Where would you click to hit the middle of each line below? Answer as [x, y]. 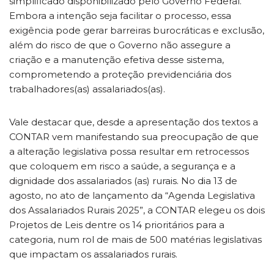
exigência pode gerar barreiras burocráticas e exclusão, [137, 30]
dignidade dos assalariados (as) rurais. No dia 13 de [123, 180]
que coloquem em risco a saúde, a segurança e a [122, 166]
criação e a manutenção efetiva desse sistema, [117, 59]
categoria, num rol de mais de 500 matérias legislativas [135, 239]
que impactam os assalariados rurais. [93, 254]
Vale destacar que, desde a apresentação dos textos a [134, 122]
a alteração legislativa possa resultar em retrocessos [129, 151]
